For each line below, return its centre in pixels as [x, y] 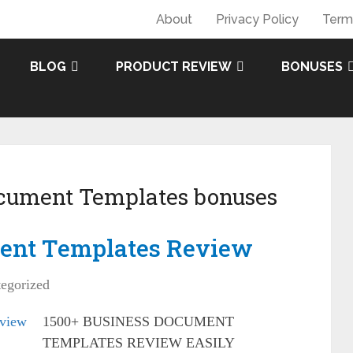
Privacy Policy [257, 19]
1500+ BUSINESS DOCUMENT [138, 321]
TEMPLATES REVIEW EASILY [138, 343]
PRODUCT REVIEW [174, 67]
